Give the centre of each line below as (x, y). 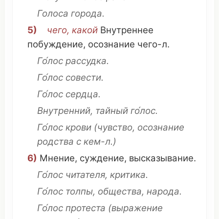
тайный (112, 111)
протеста (86, 208)
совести (83, 77)
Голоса (54, 13)
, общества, (120, 191)
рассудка (86, 61)
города (87, 13)
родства (55, 142)
